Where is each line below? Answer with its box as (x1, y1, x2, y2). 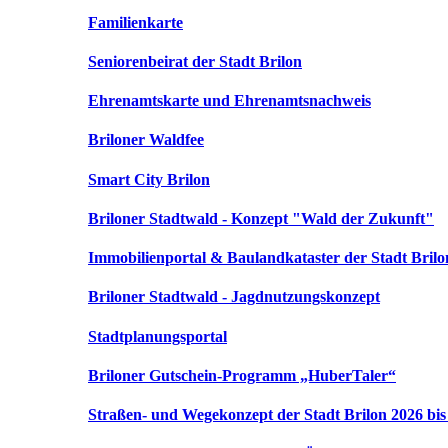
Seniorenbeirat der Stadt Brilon (88, 52, 302, 70)
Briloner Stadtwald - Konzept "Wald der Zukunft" (88, 209, 434, 227)
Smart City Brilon (88, 170, 210, 188)
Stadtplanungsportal (88, 327, 227, 345)
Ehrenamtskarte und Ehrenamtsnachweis (88, 92, 371, 110)
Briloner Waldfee (88, 131, 204, 149)
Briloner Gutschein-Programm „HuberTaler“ (88, 367, 396, 385)
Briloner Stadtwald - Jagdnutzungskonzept (88, 288, 380, 306)
